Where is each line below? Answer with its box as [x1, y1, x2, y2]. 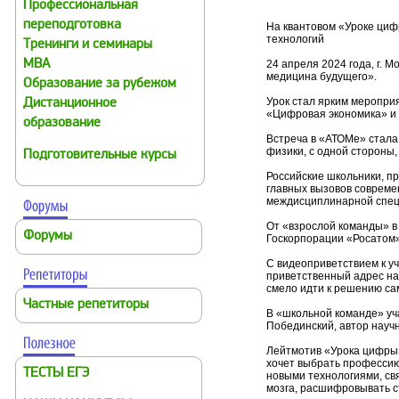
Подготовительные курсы [23, 149, 176, 162]
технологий [266, 33, 324, 45]
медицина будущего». [266, 70, 377, 83]
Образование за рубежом [23, 77, 176, 91]
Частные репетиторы [23, 298, 149, 312]
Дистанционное [23, 97, 117, 110]
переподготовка [23, 19, 121, 32]
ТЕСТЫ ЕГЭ [23, 367, 89, 380]
